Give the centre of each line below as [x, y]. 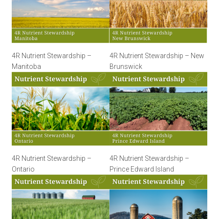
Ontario [23, 169]
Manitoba [26, 66]
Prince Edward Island [142, 169]
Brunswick [126, 66]
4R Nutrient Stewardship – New [157, 55]
